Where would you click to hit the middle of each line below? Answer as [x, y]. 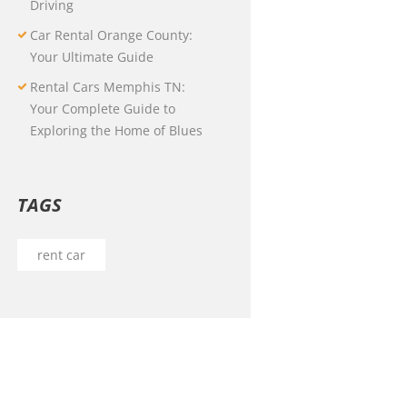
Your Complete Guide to [103, 109]
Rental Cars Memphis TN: [108, 87]
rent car [62, 254]
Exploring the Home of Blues [117, 131]
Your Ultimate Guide [92, 57]
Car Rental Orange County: [112, 35]
